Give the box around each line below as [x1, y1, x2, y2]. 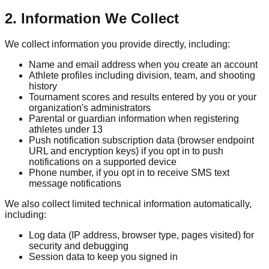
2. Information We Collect [5, 10, 179, 26]
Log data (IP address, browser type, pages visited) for [29, 229, 254, 240]
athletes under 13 [29, 124, 103, 134]
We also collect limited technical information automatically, [5, 198, 252, 209]
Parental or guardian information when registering [29, 113, 239, 124]
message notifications [29, 178, 121, 189]
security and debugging [29, 240, 128, 251]
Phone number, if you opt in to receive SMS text [29, 167, 229, 178]
